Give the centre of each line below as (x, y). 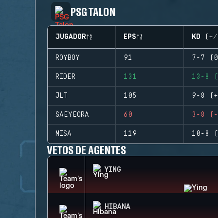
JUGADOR (71, 37)
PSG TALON (93, 11)
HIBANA (118, 207)
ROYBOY (68, 58)
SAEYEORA (72, 115)
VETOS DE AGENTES (87, 150)
